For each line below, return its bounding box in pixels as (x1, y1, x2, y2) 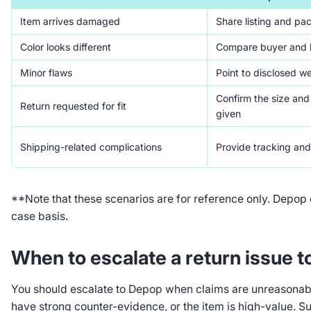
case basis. (10, 209, 68, 223)
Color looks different (19, 41, 111, 53)
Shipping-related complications (19, 141, 162, 153)
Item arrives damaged (19, 15, 120, 28)
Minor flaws (19, 67, 72, 79)
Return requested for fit (19, 100, 126, 112)
